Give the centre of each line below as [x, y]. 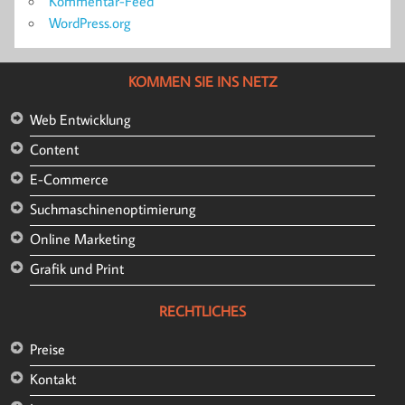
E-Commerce [69, 179]
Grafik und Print [76, 269]
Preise [47, 349]
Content [54, 150]
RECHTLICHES [202, 311]
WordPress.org [90, 22]
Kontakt [52, 379]
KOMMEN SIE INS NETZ [202, 82]
